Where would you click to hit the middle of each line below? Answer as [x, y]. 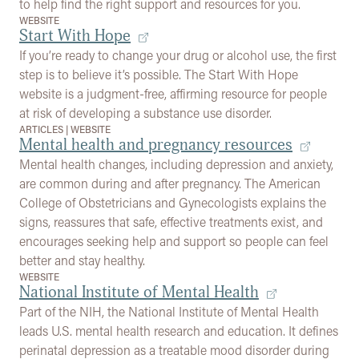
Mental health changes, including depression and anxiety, [176, 164]
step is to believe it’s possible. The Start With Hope [159, 74]
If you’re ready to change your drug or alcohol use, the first [178, 55]
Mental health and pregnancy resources [156, 145]
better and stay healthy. [82, 260]
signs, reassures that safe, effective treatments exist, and [171, 222]
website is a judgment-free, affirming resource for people [173, 93]
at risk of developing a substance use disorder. [145, 113]
